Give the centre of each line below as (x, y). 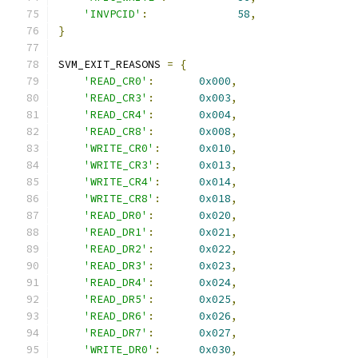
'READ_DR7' (116, 333)
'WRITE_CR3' (119, 165)
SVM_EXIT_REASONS (113, 64)
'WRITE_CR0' (119, 148)
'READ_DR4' (116, 282)
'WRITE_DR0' (119, 350)
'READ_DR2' (116, 249)
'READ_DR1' (116, 232)
